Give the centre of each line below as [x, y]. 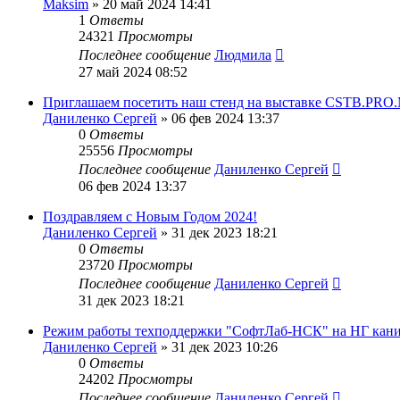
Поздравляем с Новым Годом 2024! [150, 216]
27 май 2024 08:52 [133, 71]
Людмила [243, 54]
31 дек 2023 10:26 [225, 346]
